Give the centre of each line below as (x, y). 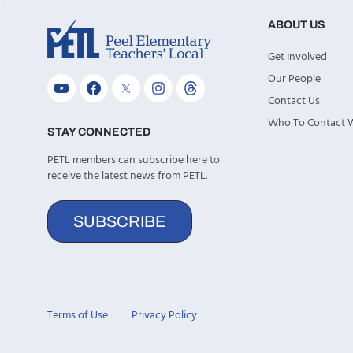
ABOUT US (297, 24)
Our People (294, 79)
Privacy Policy (164, 315)
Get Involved (297, 57)
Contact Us (294, 101)
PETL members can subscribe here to (134, 161)
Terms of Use (78, 315)
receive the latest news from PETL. (127, 176)
